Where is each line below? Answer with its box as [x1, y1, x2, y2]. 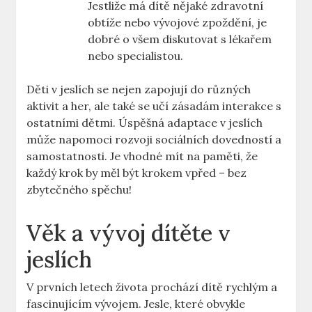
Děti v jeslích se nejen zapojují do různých [26, 82, 251, 97]
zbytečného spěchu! [26, 182, 132, 197]
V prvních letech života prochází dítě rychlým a [26, 280, 278, 295]
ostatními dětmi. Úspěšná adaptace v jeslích [26, 116, 263, 130]
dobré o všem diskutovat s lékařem [88, 32, 272, 47]
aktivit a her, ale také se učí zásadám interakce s [26, 99, 282, 114]
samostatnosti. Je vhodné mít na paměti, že [26, 149, 258, 164]
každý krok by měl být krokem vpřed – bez [26, 166, 247, 180]
